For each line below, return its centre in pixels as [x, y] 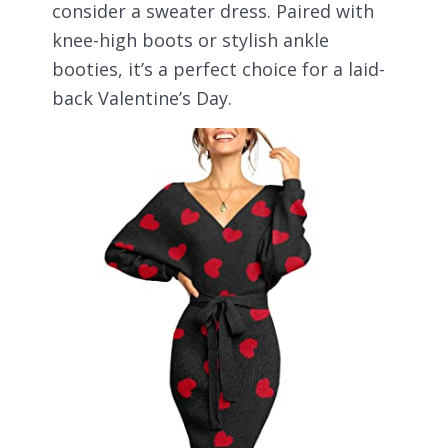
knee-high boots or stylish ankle [190, 39]
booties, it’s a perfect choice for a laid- [218, 68]
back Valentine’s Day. [142, 97]
